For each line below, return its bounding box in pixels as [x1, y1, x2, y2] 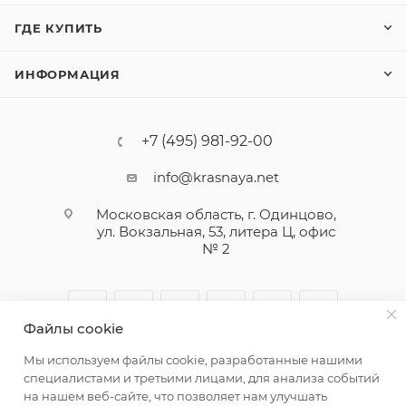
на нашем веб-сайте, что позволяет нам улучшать [24, 389, 327, 403]
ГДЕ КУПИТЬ [14, 21, 102, 36]
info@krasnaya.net [153, 169, 279, 187]
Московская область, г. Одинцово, [96, 206, 336, 224]
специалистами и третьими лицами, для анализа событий [24, 371, 380, 385]
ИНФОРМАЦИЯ [14, 67, 121, 82]
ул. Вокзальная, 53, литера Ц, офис [97, 223, 335, 241]
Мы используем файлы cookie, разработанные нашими [24, 353, 362, 367]
